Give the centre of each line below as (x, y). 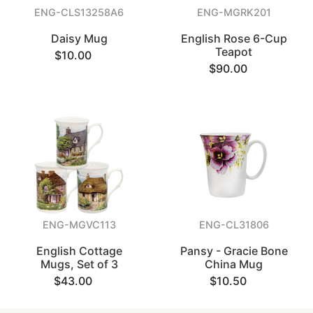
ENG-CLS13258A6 (79, 12)
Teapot (234, 52)
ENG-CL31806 (234, 225)
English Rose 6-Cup (234, 38)
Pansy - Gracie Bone (234, 251)
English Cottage (79, 251)
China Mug (234, 264)
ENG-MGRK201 (234, 12)
